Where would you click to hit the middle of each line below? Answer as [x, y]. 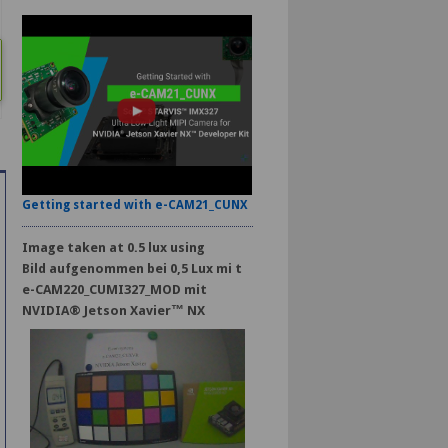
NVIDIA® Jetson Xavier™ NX [113, 310]
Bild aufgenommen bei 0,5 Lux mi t [131, 268]
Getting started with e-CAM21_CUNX [134, 205]
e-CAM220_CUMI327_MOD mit [114, 289]
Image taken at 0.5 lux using [113, 247]
